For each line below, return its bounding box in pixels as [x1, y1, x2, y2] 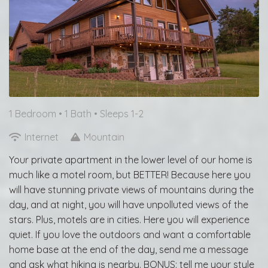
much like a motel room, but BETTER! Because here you [9, 168, 251, 181]
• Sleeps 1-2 [94, 107, 144, 120]
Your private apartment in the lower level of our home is [9, 153, 252, 166]
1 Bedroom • [9, 107, 65, 120]
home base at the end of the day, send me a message [9, 243, 248, 255]
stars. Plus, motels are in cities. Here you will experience [9, 213, 249, 226]
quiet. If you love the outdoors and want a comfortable [9, 228, 251, 240]
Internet [22, 130, 61, 143]
